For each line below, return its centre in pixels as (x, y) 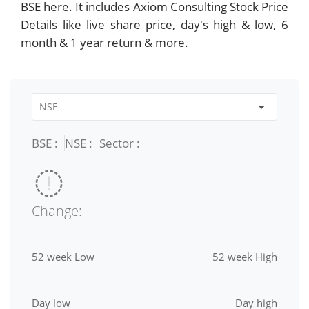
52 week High (245, 256)
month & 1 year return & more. (104, 42)
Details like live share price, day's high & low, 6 (154, 24)
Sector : (120, 143)
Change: (57, 210)
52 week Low (63, 256)
